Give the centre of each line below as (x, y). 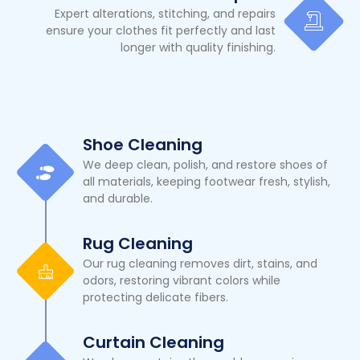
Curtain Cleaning (153, 343)
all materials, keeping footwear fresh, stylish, (207, 182)
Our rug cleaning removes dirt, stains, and (200, 264)
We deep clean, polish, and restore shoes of (205, 165)
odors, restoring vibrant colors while (182, 281)
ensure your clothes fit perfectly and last (161, 31)
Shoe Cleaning (143, 145)
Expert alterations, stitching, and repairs (165, 14)
